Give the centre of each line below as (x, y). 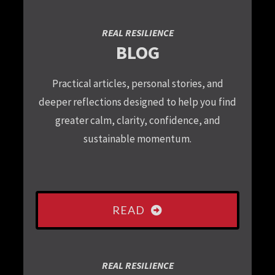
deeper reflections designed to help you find (137, 102)
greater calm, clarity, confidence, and (137, 121)
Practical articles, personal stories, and (137, 84)
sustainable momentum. (137, 139)
